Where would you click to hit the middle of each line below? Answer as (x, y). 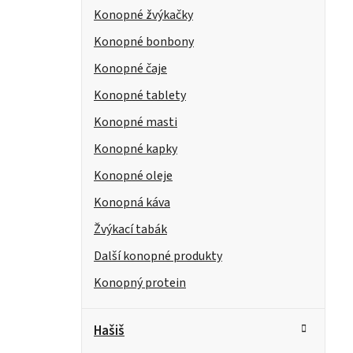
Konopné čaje (130, 69)
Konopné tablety (140, 96)
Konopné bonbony (144, 42)
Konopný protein (140, 283)
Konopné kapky (136, 149)
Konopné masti (136, 123)
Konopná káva (132, 203)
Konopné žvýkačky (143, 15)
